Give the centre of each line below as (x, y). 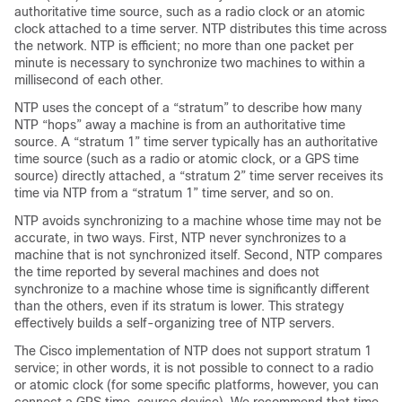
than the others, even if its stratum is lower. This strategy (179, 306)
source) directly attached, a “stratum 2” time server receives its (199, 176)
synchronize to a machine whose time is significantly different (192, 289)
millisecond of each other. (89, 80)
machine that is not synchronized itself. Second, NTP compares (198, 255)
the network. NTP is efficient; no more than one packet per (184, 46)
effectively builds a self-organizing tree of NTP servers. (175, 323)
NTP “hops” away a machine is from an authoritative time (180, 125)
